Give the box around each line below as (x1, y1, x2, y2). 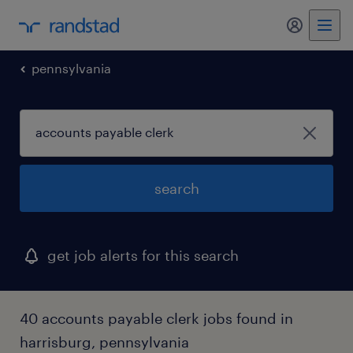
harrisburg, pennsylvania (20, 333, 189, 351)
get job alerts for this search (47, 247, 239, 264)
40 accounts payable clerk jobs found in (20, 310, 293, 327)
